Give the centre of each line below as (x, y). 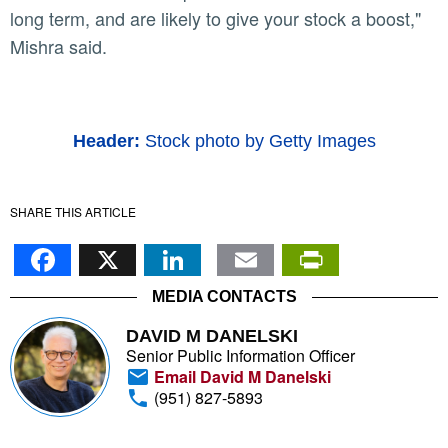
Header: (106, 141)
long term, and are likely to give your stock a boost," (215, 18)
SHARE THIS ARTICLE (73, 212)
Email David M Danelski (240, 377)
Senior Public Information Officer (240, 356)
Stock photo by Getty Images (257, 141)
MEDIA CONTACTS (224, 297)
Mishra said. (58, 46)
